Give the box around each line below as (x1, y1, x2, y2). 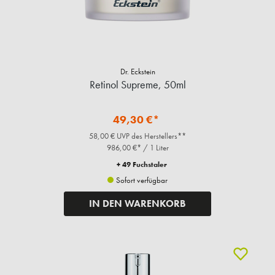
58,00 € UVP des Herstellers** (89, 131, 186, 142)
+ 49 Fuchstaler (117, 160, 167, 170)
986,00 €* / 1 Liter (106, 142, 169, 153)
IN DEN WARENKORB (89, 197, 186, 211)
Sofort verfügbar (114, 175, 168, 186)
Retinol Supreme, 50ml (89, 77, 186, 92)
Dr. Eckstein (120, 66, 155, 77)
